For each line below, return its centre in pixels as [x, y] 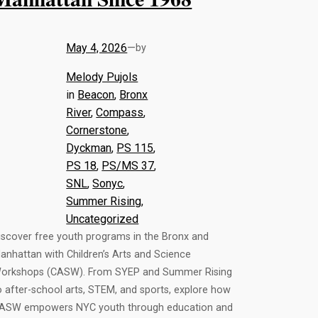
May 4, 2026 [97, 48]
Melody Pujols [102, 77]
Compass [120, 113]
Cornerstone [97, 131]
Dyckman [89, 148]
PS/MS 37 [128, 166]
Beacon [96, 95]
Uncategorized [103, 219]
